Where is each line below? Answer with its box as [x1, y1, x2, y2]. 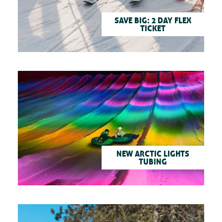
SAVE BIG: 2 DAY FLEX [114, 15, 192, 26]
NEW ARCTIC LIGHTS [116, 149, 190, 159]
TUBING [139, 157, 167, 167]
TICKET [140, 23, 166, 34]
